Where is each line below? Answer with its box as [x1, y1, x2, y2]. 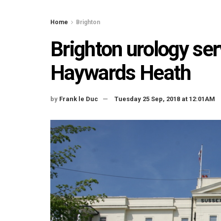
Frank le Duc [59, 95, 98, 103]
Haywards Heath [50, 61, 191, 85]
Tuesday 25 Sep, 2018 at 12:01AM [114, 95, 215, 103]
